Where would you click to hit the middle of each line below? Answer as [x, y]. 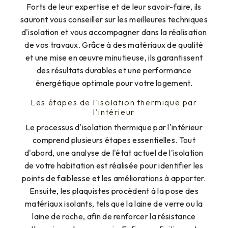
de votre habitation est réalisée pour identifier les [114, 165]
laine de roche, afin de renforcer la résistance [114, 216]
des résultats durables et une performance [114, 70]
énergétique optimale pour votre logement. [114, 83]
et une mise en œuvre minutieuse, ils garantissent [114, 57]
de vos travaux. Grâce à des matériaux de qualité [114, 45]
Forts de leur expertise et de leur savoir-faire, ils [114, 6]
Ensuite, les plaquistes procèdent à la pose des [114, 191]
